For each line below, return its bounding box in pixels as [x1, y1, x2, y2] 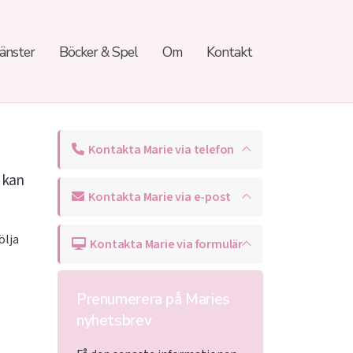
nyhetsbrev [76, 310, 152, 331]
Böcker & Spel [59, 43, 139, 61]
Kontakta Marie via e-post [84, 188, 231, 206]
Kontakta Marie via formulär [85, 236, 243, 253]
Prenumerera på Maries [76, 289, 230, 310]
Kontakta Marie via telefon [84, 141, 235, 158]
